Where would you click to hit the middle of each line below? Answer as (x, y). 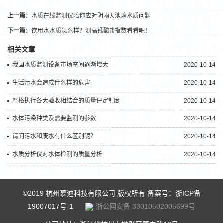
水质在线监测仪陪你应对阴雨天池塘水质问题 (91, 16)
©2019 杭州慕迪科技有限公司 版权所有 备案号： (99, 193)
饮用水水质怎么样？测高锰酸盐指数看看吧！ (91, 31)
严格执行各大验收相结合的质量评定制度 (66, 101)
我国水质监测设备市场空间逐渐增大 (60, 65)
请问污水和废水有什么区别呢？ (54, 136)
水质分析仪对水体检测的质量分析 (57, 154)
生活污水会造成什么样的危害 (51, 83)
